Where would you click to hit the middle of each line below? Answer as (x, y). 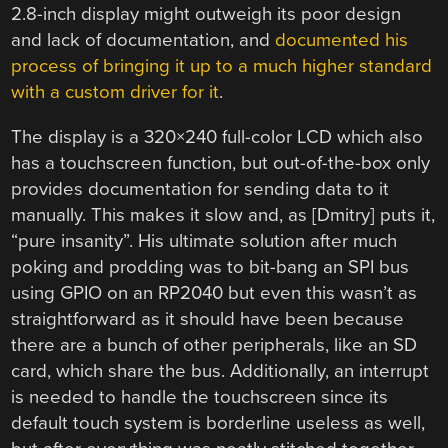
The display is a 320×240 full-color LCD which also (217, 137)
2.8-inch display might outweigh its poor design (206, 14)
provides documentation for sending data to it (200, 189)
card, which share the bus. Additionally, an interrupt (220, 371)
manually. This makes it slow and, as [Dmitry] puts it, (223, 215)
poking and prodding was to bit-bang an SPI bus (210, 267)
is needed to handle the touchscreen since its (200, 397)
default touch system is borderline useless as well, (218, 423)
